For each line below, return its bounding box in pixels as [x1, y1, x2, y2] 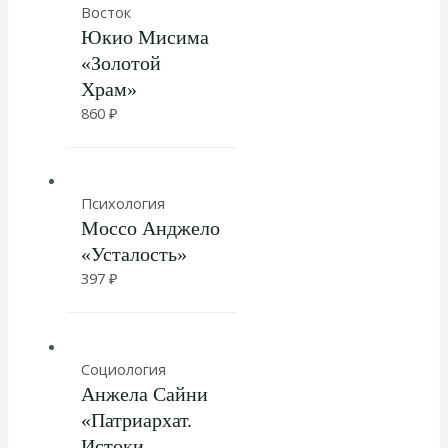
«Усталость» [80, 243, 187, 266]
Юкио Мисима [80, 25, 209, 48]
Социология [80, 359, 166, 380]
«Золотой [80, 51, 161, 74]
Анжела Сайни [80, 383, 208, 406]
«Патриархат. [80, 409, 192, 432]
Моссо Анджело [80, 217, 220, 240]
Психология [80, 193, 165, 214]
